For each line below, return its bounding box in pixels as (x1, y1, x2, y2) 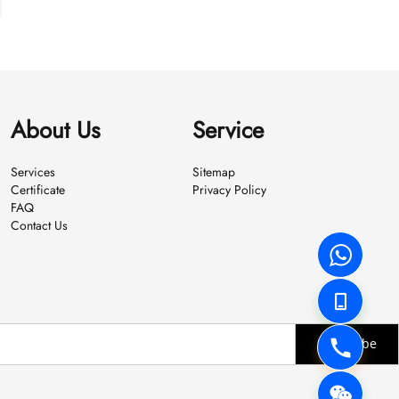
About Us (10, 112, 100, 147)
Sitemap (191, 162, 235, 181)
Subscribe (317, 335, 377, 352)
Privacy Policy (191, 180, 266, 199)
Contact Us (10, 216, 68, 234)
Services (10, 162, 55, 181)
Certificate (10, 180, 65, 199)
